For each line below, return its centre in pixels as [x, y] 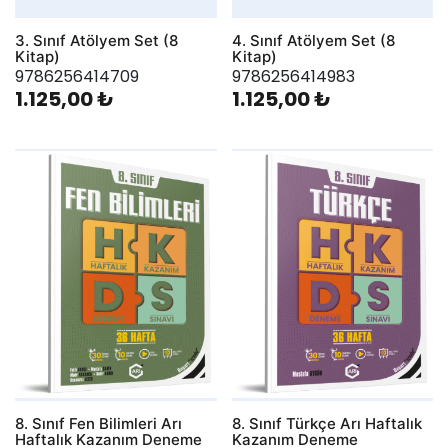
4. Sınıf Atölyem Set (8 [313, 40]
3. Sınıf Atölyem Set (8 [96, 40]
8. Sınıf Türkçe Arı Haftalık [326, 423]
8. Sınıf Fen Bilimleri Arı [98, 423]
